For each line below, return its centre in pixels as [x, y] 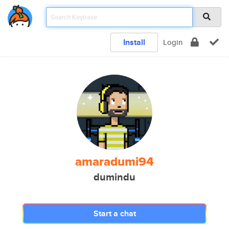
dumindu [114, 177]
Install [134, 42]
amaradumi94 [114, 162]
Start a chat [114, 213]
